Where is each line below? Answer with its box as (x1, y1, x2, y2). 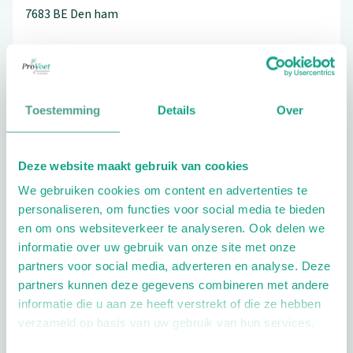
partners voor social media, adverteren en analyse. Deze (18, 259, 331, 273)
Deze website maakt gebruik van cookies (18, 158, 249, 173)
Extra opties (25, 173, 126, 192)
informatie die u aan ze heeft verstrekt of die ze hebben (18, 297, 321, 311)
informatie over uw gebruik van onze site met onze (18, 240, 296, 255)
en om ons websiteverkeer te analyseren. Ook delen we (18, 221, 325, 236)
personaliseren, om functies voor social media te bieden (18, 203, 325, 217)
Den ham (70, 6, 118, 23)
